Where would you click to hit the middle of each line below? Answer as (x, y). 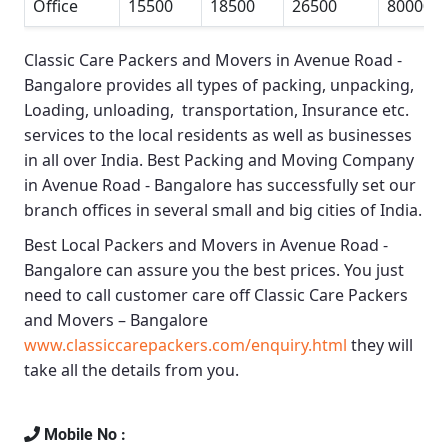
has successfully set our (324, 185)
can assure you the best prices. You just (253, 270)
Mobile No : (83, 435)
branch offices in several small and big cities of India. (223, 210)
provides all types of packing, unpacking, (258, 85)
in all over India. (85, 160)
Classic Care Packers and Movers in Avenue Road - (213, 60)
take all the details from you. (131, 370)
